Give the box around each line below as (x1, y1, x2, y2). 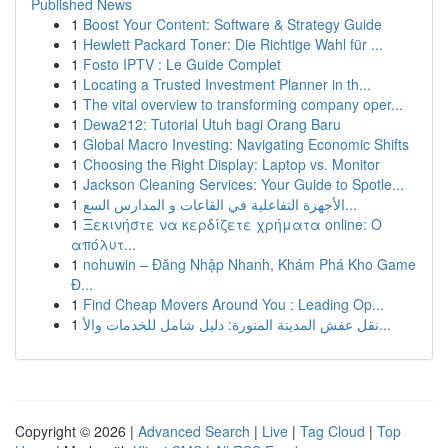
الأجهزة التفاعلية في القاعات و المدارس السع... (345, 194, 357, 214)
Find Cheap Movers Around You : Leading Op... (83, 294, 384, 314)
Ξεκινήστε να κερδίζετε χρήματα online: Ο (83, 214, 382, 234)
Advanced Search (138, 421, 250, 441)
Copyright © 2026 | (15, 421, 138, 441)
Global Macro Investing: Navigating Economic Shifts (83, 134, 409, 154)
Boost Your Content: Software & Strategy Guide (83, 14, 382, 34)
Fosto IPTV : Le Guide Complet (83, 54, 281, 74)
